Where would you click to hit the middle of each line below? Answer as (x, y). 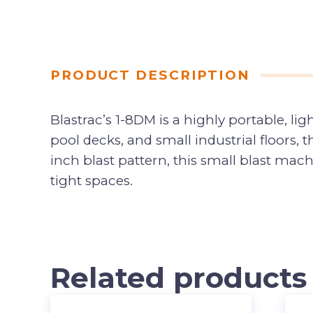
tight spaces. (92, 181)
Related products (179, 277)
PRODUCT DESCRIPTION (150, 75)
